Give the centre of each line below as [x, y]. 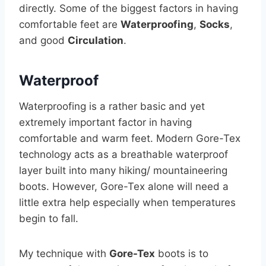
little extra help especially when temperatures [127, 203]
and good [43, 41]
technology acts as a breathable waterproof [123, 155]
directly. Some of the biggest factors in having [129, 9]
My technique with [64, 254]
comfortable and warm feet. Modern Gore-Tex [130, 139]
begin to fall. [49, 219]
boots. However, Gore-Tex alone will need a [124, 187]
